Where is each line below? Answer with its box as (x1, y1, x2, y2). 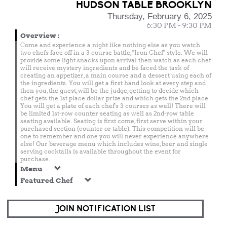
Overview (20, 31, 58, 40)
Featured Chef (20, 176, 74, 184)
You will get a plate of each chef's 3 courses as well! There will (20, 102, 206, 109)
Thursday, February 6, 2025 (107, 12, 212, 21)
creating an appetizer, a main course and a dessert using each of (20, 71, 211, 79)
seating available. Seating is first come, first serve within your (20, 117, 203, 125)
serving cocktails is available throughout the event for (20, 147, 181, 155)
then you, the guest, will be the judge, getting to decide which (20, 87, 199, 94)
